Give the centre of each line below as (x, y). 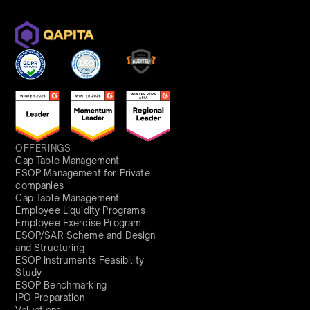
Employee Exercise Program (79, 222)
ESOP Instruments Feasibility (80, 260)
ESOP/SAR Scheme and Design (85, 235)
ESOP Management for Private (83, 173)
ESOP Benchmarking (61, 285)
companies (39, 185)
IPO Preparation (50, 297)
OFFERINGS (43, 148)
